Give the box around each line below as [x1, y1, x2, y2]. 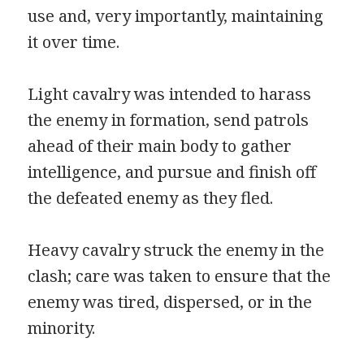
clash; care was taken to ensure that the [28, 265, 331, 288]
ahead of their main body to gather [28, 135, 292, 158]
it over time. [28, 31, 120, 54]
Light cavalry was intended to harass [28, 83, 312, 106]
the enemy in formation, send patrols [28, 109, 310, 132]
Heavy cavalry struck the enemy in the [28, 239, 325, 262]
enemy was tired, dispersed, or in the [28, 291, 313, 314]
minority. [28, 317, 96, 340]
